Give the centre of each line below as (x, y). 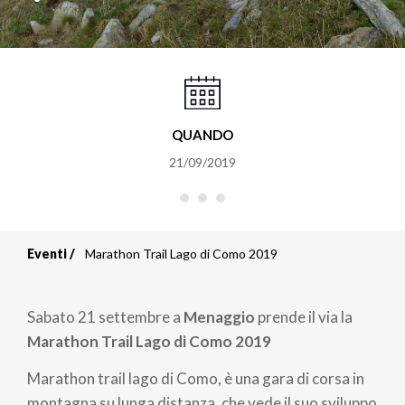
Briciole (86, 274)
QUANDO (202, 134)
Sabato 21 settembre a (105, 316)
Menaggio (219, 316)
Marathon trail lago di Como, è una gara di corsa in (196, 378)
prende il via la (304, 316)
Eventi (47, 253)
